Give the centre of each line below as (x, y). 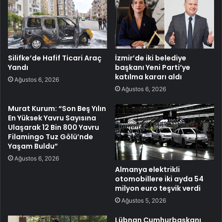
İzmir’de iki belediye (151, 58)
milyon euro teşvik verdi (158, 188)
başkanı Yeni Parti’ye (153, 67)
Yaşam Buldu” (33, 146)
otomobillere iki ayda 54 (159, 179)
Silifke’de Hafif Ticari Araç (55, 58)
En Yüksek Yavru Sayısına (52, 118)
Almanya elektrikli (147, 169)
